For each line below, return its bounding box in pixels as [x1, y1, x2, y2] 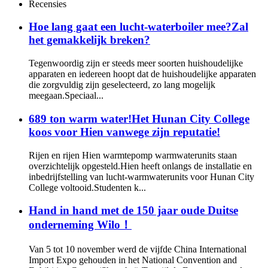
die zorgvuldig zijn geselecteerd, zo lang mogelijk [29, 80, 215, 90]
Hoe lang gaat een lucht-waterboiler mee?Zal [29, 20, 248, 33]
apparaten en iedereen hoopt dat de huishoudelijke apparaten [29, 69, 256, 80]
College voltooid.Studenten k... [29, 182, 146, 193]
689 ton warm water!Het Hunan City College [29, 112, 249, 125]
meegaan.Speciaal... [29, 90, 103, 101]
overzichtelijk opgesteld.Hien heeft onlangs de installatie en [29, 160, 252, 171]
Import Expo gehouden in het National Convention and [29, 254, 237, 265]
